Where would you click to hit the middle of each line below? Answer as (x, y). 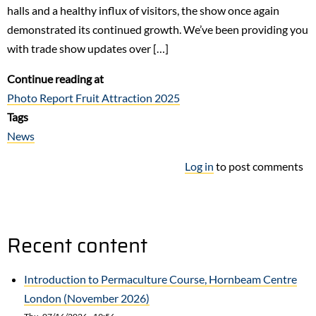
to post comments (259, 166)
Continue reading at (55, 78)
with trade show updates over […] (88, 48)
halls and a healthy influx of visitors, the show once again (143, 10)
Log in (199, 166)
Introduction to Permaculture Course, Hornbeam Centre (160, 279)
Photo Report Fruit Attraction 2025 (93, 97)
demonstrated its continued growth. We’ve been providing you (158, 29)
